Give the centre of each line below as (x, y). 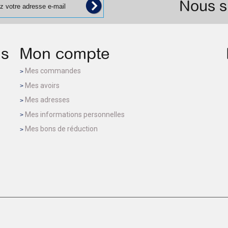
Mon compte (65, 53)
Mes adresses (47, 100)
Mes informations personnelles (75, 114)
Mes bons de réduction (61, 129)
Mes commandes (53, 70)
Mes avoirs (42, 85)
